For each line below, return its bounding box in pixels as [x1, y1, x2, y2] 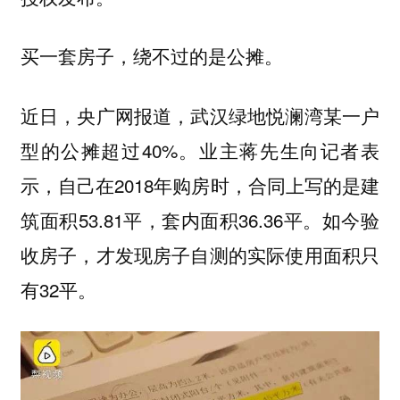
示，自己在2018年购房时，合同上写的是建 [20, 171, 380, 198]
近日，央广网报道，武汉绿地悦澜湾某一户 [20, 101, 380, 129]
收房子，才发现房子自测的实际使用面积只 [20, 240, 380, 268]
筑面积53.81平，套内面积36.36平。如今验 [20, 205, 380, 233]
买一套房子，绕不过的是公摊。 [20, 42, 283, 70]
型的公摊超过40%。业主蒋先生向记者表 [20, 136, 380, 163]
